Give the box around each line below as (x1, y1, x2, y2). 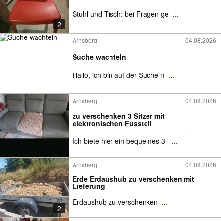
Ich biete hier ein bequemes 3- (73, 136, 170, 146)
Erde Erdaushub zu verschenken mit (73, 174, 194, 184)
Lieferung (73, 181, 105, 191)
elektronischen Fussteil (73, 118, 152, 128)
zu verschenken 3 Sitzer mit (73, 111, 165, 121)
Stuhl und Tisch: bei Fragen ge (73, 9, 171, 19)
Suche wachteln (73, 52, 126, 62)
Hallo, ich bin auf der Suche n (73, 70, 166, 80)
